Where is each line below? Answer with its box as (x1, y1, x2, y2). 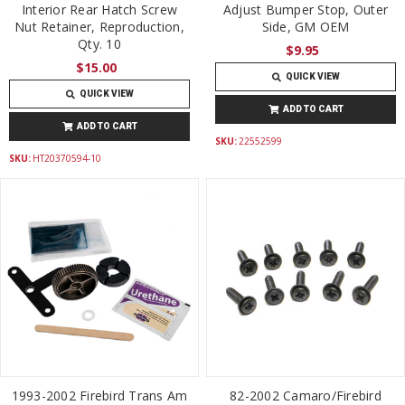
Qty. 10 (78, 35, 121, 53)
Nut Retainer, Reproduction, (14, 18, 184, 36)
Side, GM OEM (261, 18, 350, 36)
